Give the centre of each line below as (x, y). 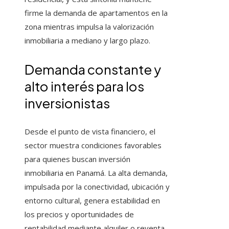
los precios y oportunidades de (79, 214)
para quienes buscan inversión (77, 159)
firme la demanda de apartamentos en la (96, 13)
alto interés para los (84, 86)
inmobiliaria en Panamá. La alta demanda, (96, 173)
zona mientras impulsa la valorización (89, 27)
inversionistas (67, 103)
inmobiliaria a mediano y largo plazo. (87, 41)
